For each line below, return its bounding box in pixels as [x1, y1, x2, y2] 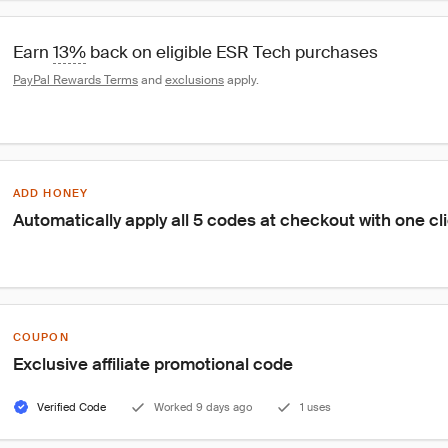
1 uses [300, 400, 331, 414]
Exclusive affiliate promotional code [13, 353, 293, 375]
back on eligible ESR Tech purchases [86, 41, 378, 63]
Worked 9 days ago [154, 400, 252, 414]
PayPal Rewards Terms [13, 72, 138, 88]
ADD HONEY [13, 186, 88, 200]
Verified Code [37, 400, 106, 414]
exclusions [165, 72, 224, 88]
